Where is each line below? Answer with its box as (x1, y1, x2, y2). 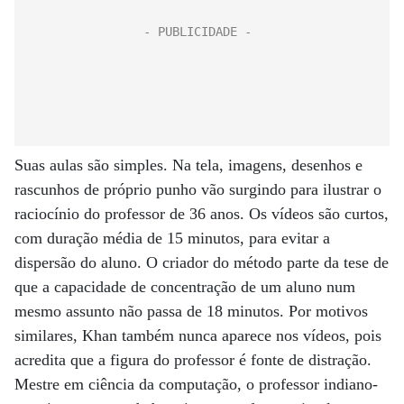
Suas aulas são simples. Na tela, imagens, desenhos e (14, 156, 363, 174)
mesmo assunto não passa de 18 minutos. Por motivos (14, 302, 368, 320)
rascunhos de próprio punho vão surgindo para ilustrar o (14, 180, 381, 198)
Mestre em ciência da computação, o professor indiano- (14, 375, 378, 393)
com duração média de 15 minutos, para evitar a (14, 229, 330, 247)
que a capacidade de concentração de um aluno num (14, 278, 355, 296)
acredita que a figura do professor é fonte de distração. (14, 351, 372, 369)
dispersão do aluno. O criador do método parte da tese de (14, 253, 389, 271)
